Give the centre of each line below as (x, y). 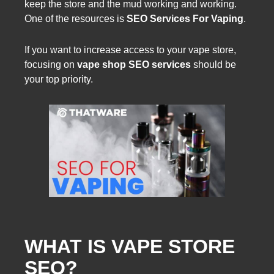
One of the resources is (76, 18)
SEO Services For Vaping (185, 18)
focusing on (51, 64)
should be (213, 64)
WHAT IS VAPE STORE (130, 247)
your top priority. (59, 79)
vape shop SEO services (134, 64)
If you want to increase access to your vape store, (130, 50)
